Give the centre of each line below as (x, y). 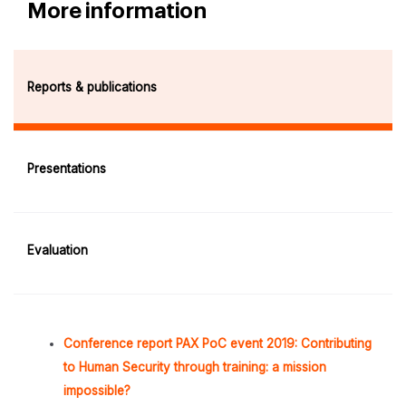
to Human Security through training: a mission (195, 367)
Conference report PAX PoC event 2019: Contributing (217, 343)
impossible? (97, 390)
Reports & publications (92, 87)
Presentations (67, 169)
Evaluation (58, 251)
